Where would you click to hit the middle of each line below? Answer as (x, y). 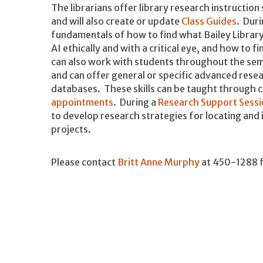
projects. (71, 129)
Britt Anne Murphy (159, 162)
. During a (136, 102)
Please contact (84, 162)
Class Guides (209, 21)
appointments (82, 102)
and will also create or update (116, 21)
